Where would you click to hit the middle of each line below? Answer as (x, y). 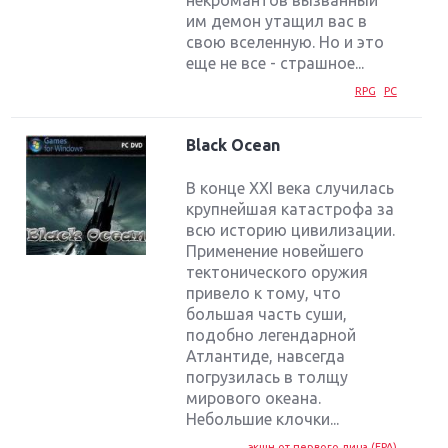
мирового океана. (254, 397)
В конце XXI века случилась (290, 187)
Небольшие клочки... (263, 418)
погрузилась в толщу (267, 376)
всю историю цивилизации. (291, 229)
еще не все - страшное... (275, 63)
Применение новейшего (275, 250)
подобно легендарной (271, 334)
